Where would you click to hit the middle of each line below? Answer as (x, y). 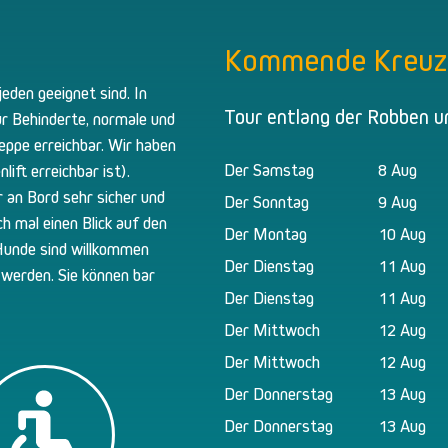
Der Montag (265, 235)
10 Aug (401, 235)
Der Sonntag (266, 203)
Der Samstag (269, 171)
